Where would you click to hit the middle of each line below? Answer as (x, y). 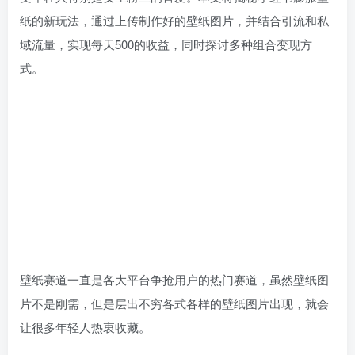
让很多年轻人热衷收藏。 (85, 326)
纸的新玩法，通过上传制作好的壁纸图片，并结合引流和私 (174, 20)
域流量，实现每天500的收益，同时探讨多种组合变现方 (166, 44)
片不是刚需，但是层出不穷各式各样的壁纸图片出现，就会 (174, 303)
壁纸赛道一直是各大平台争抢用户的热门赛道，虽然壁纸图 (174, 279)
